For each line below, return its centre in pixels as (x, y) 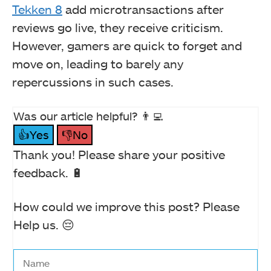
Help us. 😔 (44, 225)
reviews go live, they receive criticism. (118, 28)
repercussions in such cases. (93, 82)
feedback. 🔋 (48, 173)
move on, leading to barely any (98, 64)
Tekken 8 (37, 9)
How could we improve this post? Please (126, 207)
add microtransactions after (143, 9)
